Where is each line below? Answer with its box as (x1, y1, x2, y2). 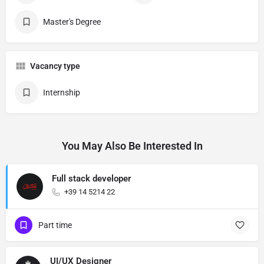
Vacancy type (30, 61, 80, 71)
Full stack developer (52, 173, 131, 184)
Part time (38, 220, 72, 230)
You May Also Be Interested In (61, 140, 203, 152)
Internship (43, 88, 80, 97)
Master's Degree (43, 17, 101, 27)
